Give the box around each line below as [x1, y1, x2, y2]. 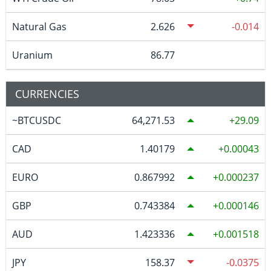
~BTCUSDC [11, 114, 61, 128]
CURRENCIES [15, 87, 79, 102]
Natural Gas [11, 20, 67, 34]
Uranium [11, 48, 53, 62]
